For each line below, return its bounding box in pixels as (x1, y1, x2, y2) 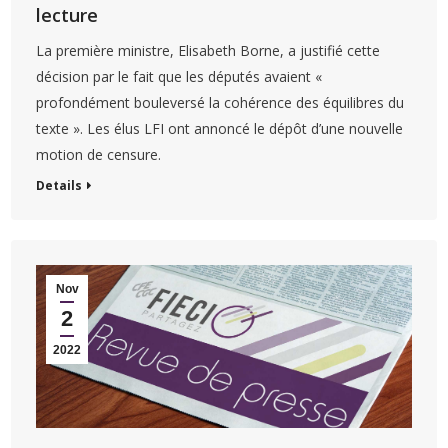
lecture (36, 2, 99, 27)
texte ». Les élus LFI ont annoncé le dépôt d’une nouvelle (36, 118, 404, 138)
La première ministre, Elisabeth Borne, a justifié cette (36, 40, 381, 60)
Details (36, 176, 83, 194)
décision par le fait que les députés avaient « (36, 66, 323, 86)
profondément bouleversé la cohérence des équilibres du (36, 92, 405, 112)
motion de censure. (36, 144, 162, 164)
